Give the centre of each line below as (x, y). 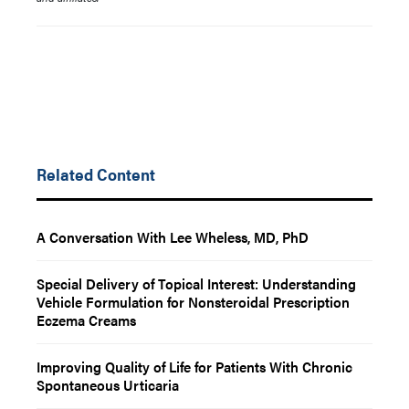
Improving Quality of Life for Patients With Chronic (194, 367)
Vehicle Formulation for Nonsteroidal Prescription (193, 302)
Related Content (96, 174)
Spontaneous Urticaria (108, 385)
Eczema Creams (86, 320)
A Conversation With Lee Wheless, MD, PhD (173, 237)
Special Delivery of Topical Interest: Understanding (196, 283)
